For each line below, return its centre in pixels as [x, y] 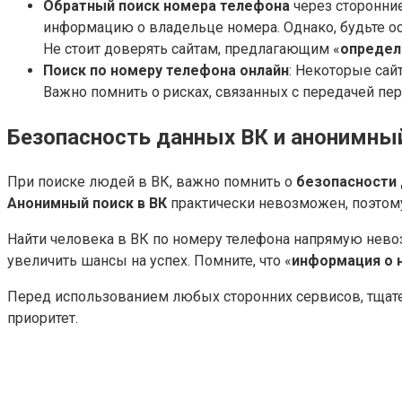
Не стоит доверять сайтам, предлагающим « [192, 49]
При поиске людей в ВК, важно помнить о [152, 181]
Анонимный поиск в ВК [87, 203]
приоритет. [43, 318]
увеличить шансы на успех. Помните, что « [149, 260]
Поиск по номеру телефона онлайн [166, 71]
